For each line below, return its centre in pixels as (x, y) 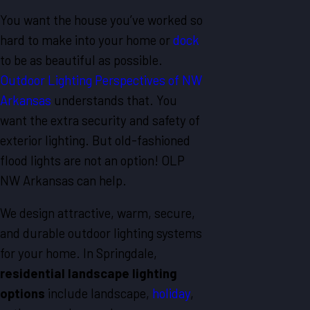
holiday (171, 293)
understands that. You (114, 100)
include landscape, (99, 293)
